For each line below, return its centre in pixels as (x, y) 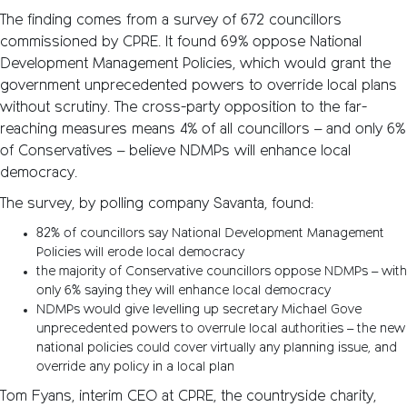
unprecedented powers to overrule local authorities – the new (221, 329)
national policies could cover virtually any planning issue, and (217, 348)
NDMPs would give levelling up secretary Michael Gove (199, 310)
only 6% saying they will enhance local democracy (184, 291)
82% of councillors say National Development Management (210, 234)
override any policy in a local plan (135, 367)
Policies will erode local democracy (140, 253)
